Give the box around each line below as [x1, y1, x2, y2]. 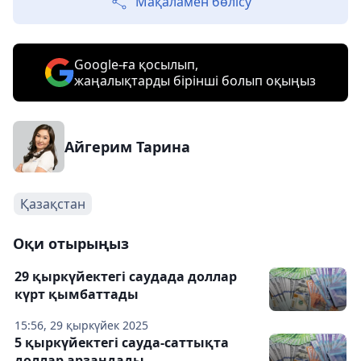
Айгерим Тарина [64, 137, 190, 156]
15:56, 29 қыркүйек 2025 [15, 317, 148, 333]
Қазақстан [20, 195, 85, 213]
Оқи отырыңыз [13, 234, 129, 253]
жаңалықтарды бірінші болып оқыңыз [74, 72, 316, 89]
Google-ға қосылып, [74, 56, 198, 73]
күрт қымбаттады [15, 285, 139, 303]
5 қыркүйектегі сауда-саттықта [15, 334, 229, 351]
